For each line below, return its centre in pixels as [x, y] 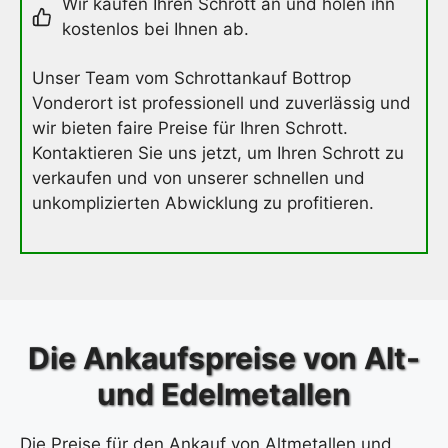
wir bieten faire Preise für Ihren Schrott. [190, 128]
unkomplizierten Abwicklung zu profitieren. [203, 203]
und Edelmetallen [224, 394]
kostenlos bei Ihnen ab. [155, 29]
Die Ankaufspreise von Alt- [224, 358]
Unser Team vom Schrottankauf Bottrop [191, 78]
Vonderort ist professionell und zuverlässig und [221, 103]
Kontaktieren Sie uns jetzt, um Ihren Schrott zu [218, 153]
